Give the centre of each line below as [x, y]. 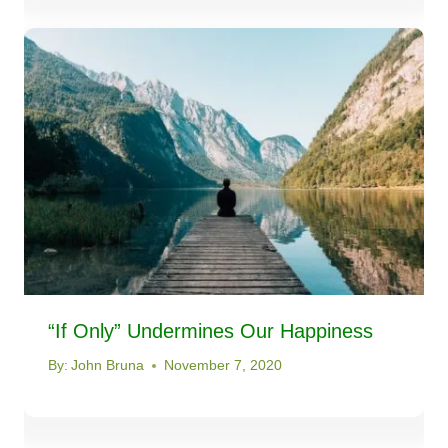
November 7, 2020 [223, 366]
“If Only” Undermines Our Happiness [210, 330]
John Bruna [108, 366]
